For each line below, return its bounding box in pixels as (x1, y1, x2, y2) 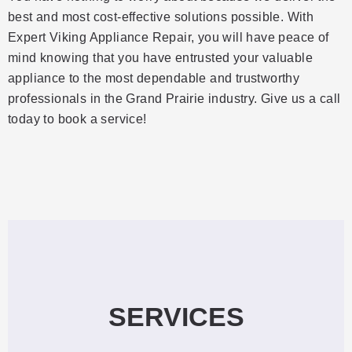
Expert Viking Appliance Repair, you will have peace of (8, 30, 329, 44)
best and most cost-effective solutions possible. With (8, 9, 314, 24)
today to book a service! (8, 112, 147, 126)
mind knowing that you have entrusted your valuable (8, 50, 313, 64)
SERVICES (108, 302, 244, 332)
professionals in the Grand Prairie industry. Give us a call (8, 91, 341, 105)
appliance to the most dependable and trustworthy (8, 71, 300, 85)
